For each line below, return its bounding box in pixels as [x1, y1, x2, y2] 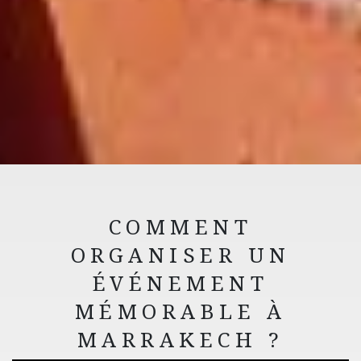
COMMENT [108, 212, 253, 241]
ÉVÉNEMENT [92, 268, 269, 297]
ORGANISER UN [70, 240, 291, 269]
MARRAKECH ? [77, 325, 284, 354]
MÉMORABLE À [74, 297, 287, 326]
